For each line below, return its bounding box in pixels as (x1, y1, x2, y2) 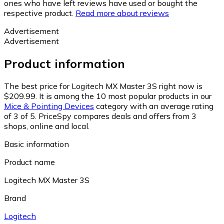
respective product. (4, 8, 73, 18)
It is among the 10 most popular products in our (39, 90, 211, 101)
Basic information (4, 138, 69, 149)
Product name (4, 156, 55, 167)
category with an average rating (94, 100, 213, 111)
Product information (4, 56, 125, 71)
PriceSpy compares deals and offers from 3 (38, 110, 196, 121)
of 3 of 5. (4, 110, 36, 121)
